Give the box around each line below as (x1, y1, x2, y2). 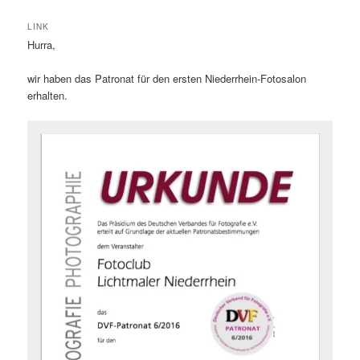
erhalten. (27, 88, 68, 104)
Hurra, (27, 36, 56, 52)
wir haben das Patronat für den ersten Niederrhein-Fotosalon (27, 71, 307, 87)
